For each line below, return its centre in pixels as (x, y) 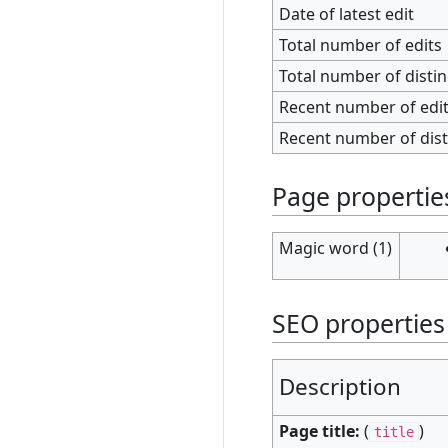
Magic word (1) (336, 248)
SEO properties (358, 322)
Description (340, 387)
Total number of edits (361, 44)
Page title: (320, 431)
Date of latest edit (347, 13)
